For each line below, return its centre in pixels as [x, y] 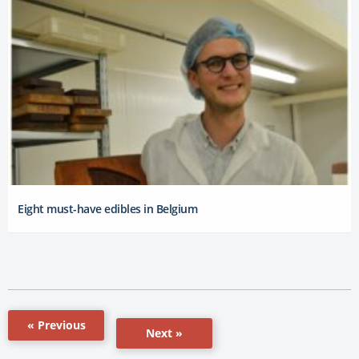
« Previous [56, 325]
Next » [164, 333]
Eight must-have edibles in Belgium [107, 208]
